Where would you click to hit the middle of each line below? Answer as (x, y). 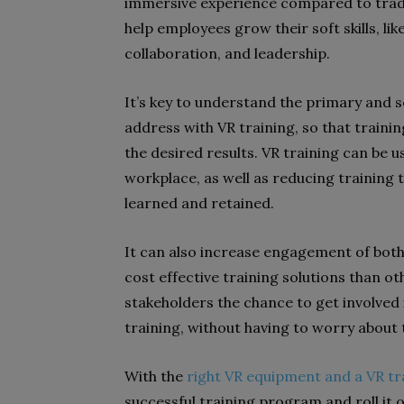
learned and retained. (199, 203)
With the (156, 376)
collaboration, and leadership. (227, 53)
